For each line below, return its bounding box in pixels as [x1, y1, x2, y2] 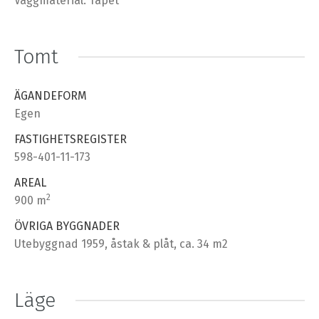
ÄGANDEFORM [14, 88, 87, 103]
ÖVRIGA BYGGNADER [14, 219, 120, 233]
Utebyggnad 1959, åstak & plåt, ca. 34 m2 [14, 236, 228, 251]
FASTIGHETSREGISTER [14, 132, 127, 146]
